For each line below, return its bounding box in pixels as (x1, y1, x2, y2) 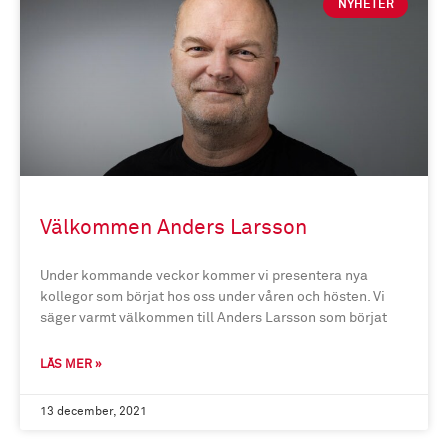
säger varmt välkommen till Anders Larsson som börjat (40, 311, 387, 325)
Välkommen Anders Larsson (40, 218, 307, 239)
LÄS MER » (40, 359, 102, 371)
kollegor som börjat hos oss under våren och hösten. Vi (40, 290, 385, 304)
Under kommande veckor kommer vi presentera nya (40, 269, 368, 283)
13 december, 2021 (40, 406, 147, 418)
